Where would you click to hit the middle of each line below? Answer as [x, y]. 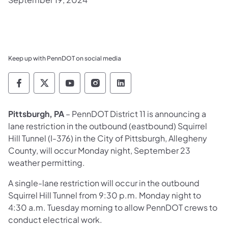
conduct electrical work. [55, 219]
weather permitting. [47, 162]
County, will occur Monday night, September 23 [99, 150]
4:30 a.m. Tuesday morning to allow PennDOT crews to [113, 207]
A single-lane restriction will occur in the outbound [104, 183]
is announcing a [177, 113]
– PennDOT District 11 [105, 113]
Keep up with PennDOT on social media [65, 58]
